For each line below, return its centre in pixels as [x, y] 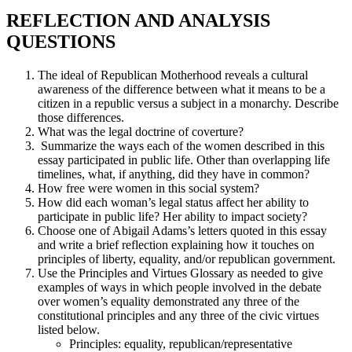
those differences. [81, 117]
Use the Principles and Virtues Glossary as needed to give [180, 273]
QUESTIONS [61, 41]
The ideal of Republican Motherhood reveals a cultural [173, 75]
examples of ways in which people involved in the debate [180, 287]
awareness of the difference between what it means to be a [181, 89]
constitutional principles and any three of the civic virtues [178, 315]
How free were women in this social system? [148, 188]
